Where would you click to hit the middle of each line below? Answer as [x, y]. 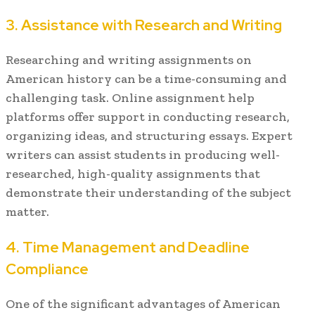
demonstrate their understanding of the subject [148, 192]
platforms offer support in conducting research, [148, 116]
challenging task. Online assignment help [130, 97]
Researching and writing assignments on [129, 59]
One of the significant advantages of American [143, 304]
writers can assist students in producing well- [143, 154]
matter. [27, 211]
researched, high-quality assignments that [133, 173]
